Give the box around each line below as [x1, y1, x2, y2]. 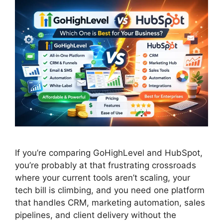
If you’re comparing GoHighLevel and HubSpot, [15, 147, 203, 158]
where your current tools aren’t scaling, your [15, 172, 190, 183]
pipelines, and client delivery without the [15, 210, 176, 220]
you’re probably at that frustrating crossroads [15, 160, 196, 170]
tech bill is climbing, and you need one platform [15, 185, 205, 195]
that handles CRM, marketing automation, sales [15, 197, 205, 208]
